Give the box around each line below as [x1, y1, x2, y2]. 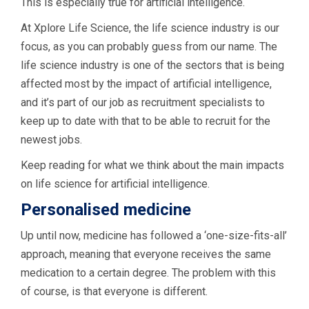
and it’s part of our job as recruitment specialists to [21, 95, 265, 109]
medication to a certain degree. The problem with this [21, 266, 276, 279]
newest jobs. [21, 132, 82, 146]
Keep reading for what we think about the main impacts [21, 158, 284, 172]
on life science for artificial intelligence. [21, 177, 210, 190]
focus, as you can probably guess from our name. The [21, 39, 277, 53]
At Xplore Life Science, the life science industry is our [21, 21, 279, 34]
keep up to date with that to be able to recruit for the [21, 114, 270, 128]
